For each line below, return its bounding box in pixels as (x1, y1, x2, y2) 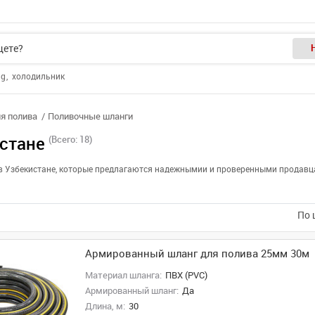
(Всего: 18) (49, 134, 92, 145)
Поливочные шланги (48, 111, 133, 122)
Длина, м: (84, 301, 125, 311)
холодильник (12, 72, 65, 82)
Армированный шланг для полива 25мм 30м (84, 247, 309, 260)
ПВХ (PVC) (165, 270, 207, 281)
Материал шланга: (84, 270, 162, 281)
